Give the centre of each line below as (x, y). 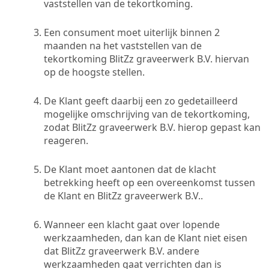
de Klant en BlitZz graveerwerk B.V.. (123, 195)
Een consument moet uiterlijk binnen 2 (132, 32)
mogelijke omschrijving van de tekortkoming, (147, 114)
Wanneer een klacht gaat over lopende (132, 224)
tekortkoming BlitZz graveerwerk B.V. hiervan (147, 59)
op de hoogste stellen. (94, 72)
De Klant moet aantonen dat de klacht (130, 169)
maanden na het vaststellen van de (123, 45)
